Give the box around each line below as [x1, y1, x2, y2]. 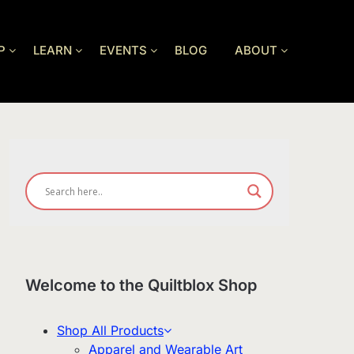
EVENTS [100, 43, 147, 58]
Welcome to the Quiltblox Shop [24, 276, 257, 296]
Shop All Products [56, 322, 164, 339]
